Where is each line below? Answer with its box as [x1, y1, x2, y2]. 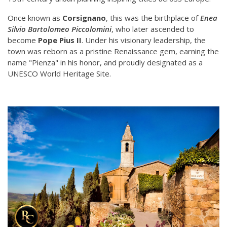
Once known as [8, 13, 62, 23]
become [8, 35, 38, 46]
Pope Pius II [38, 35, 82, 46]
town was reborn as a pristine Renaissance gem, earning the [8, 46, 219, 57]
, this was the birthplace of [106, 13, 200, 23]
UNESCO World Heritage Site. [8, 68, 111, 79]
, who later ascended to [111, 24, 194, 34]
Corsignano [62, 13, 106, 23]
